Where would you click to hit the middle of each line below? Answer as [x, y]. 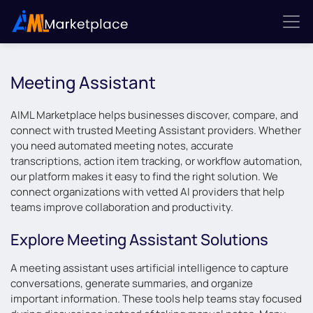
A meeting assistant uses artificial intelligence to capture [150, 268]
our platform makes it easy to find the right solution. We [144, 176]
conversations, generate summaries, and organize [132, 283]
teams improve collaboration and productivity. [122, 207]
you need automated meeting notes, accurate [122, 146]
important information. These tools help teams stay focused [156, 299]
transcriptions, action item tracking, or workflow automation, [156, 161]
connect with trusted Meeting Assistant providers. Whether [156, 130]
